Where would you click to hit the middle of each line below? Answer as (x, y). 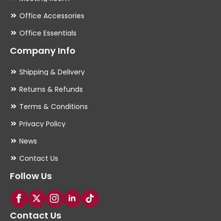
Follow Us (31, 176)
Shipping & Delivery (52, 72)
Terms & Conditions (53, 106)
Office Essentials (48, 33)
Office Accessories (52, 16)
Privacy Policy (42, 124)
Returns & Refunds (51, 89)
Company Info (43, 50)
